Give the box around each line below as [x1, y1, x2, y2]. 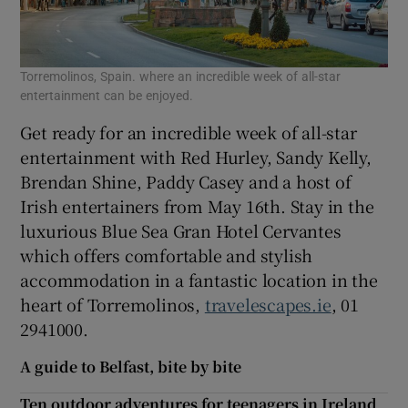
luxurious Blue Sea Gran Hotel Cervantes [20, 219, 342, 243]
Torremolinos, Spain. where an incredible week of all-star [20, 70, 342, 84]
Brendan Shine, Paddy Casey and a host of [20, 169, 352, 194]
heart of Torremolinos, [20, 292, 205, 317]
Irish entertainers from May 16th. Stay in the [20, 194, 374, 219]
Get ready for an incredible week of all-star [20, 120, 357, 145]
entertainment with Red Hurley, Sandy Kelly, [20, 145, 372, 169]
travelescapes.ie [204, 292, 331, 317]
